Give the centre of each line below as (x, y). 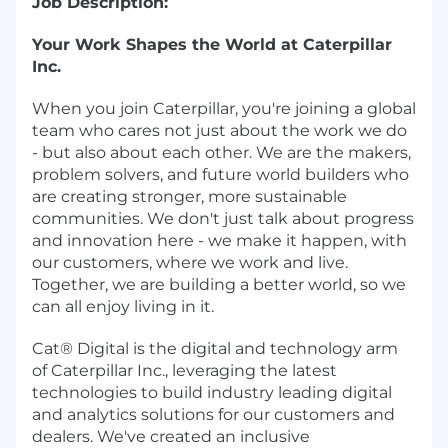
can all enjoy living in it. (123, 306)
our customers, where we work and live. (190, 262)
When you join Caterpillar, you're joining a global (224, 108)
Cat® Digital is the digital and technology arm (215, 348)
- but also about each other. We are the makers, (221, 152)
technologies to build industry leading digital (212, 392)
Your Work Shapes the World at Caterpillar (212, 44)
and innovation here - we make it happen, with (219, 240)
